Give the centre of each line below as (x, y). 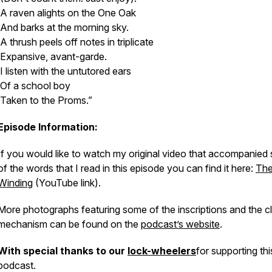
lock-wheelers (162, 251)
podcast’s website (180, 224)
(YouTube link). (67, 183)
